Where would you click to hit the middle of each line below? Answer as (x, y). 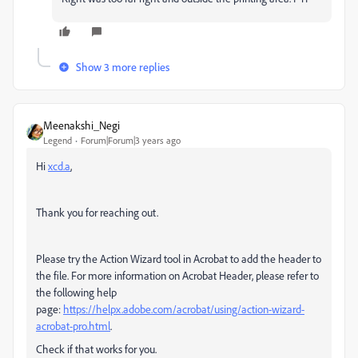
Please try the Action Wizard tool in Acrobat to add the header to (179, 258)
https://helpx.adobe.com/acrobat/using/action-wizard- (184, 308)
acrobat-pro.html (73, 325)
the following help (76, 292)
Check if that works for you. (96, 348)
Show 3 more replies (123, 66)
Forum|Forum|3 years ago (131, 140)
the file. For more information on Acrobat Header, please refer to (177, 275)
